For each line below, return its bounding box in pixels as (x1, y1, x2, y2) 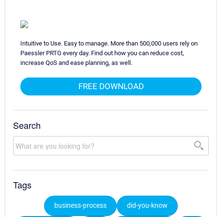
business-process (54, 201, 107, 210)
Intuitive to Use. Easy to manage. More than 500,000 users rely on (20, 39, 198, 47)
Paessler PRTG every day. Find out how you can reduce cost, (20, 49, 184, 57)
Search (13, 118, 41, 131)
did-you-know (127, 201, 168, 210)
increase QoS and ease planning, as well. (20, 59, 132, 66)
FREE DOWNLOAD (78, 81, 144, 91)
